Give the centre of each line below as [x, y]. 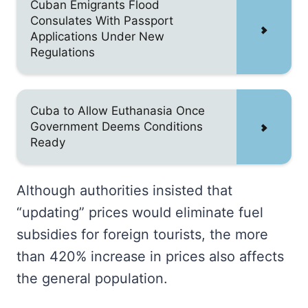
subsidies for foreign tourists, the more [142, 234]
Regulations [63, 52]
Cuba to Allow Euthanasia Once [118, 111]
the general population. [92, 278]
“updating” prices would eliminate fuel [140, 212]
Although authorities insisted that [124, 190]
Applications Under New [97, 36]
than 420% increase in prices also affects [150, 256]
